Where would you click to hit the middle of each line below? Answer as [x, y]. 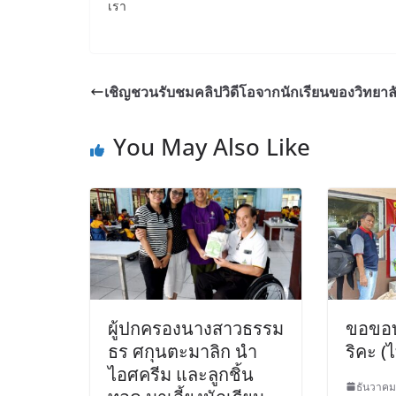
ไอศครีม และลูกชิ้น [181, 374]
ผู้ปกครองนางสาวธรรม [196, 328]
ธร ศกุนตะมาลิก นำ [183, 351]
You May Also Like [212, 147]
